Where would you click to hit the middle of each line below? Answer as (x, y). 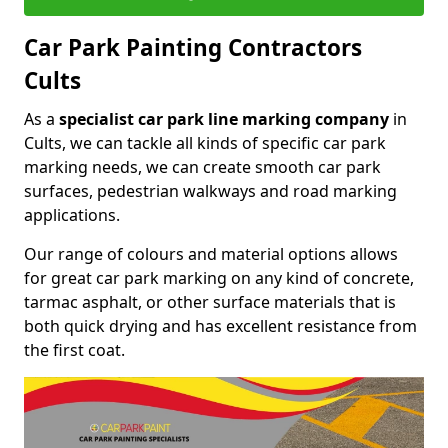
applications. (72, 214)
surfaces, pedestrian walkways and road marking (210, 190)
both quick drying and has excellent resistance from (220, 325)
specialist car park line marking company (224, 118)
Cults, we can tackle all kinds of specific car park (205, 142)
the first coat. (74, 349)
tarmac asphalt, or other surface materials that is (210, 301)
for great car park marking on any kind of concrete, (219, 277)
